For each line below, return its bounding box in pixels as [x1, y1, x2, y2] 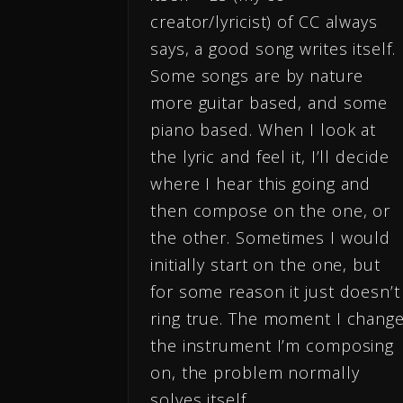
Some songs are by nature [150, 65, 363, 87]
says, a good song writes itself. [150, 38, 396, 60]
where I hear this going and [150, 173, 372, 195]
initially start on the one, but [150, 254, 381, 276]
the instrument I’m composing [150, 335, 395, 357]
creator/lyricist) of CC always [150, 11, 378, 33]
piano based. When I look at [150, 119, 377, 141]
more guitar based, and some [150, 92, 389, 114]
